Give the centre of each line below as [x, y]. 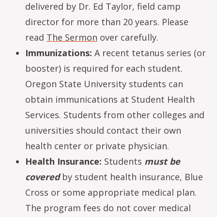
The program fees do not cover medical [108, 208]
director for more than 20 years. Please [107, 22]
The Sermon [72, 37]
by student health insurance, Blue [131, 177]
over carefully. [128, 37]
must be [162, 161]
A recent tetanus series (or [149, 53]
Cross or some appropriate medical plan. [111, 192]
